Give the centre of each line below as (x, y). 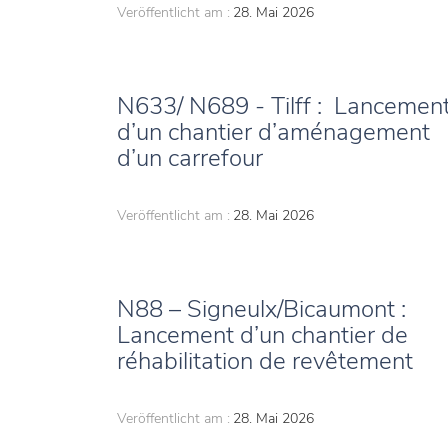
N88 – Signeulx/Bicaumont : (264, 309)
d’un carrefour (190, 158)
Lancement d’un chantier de (262, 335)
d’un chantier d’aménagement (273, 132)
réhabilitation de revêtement (268, 361)
